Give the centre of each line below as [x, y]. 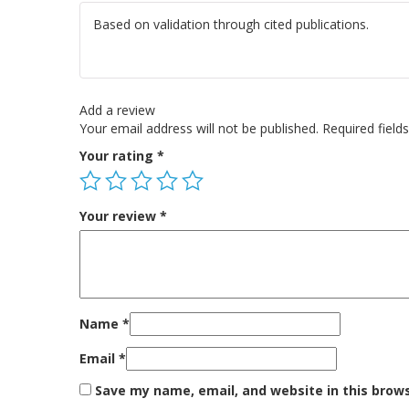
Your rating [118, 155]
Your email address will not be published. [199, 128]
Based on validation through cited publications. [231, 25]
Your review [120, 215]
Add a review [117, 110]
